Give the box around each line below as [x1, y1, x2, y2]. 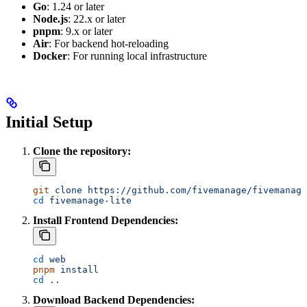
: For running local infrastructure [67, 50, 207, 62]
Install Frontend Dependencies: [33, 214, 178, 226]
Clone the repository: [33, 145, 131, 157]
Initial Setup [5, 113, 93, 132]
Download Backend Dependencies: [33, 293, 195, 306]
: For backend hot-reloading [49, 38, 169, 50]
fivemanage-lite [44, 195, 132, 206]
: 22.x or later [68, 13, 125, 25]
